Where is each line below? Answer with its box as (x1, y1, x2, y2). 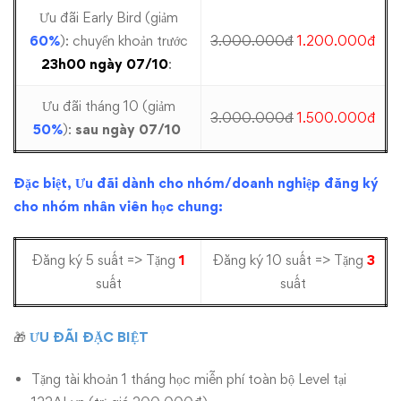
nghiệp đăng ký (274, 175, 379, 192)
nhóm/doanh (187, 175, 274, 192)
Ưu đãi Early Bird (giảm (38, 9, 178, 26)
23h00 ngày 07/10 (41, 55, 168, 73)
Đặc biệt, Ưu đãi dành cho (13, 175, 187, 192)
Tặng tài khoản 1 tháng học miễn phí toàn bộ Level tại (31, 371, 346, 388)
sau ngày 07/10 (74, 121, 184, 138)
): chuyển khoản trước (59, 32, 188, 49)
